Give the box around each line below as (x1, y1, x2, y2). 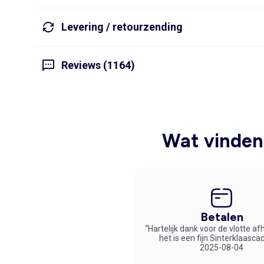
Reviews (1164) (61, 59, 135, 72)
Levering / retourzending (61, 21, 183, 34)
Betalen (200, 209, 243, 224)
